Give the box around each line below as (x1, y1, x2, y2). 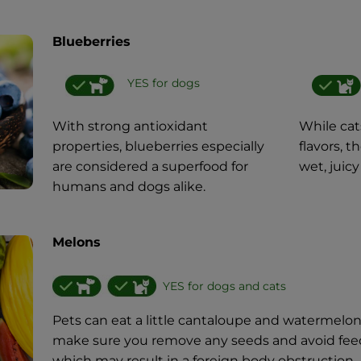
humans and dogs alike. (52, 178, 205, 194)
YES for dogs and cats (162, 278, 286, 293)
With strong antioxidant (52, 118, 208, 134)
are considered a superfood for (52, 158, 248, 174)
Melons (52, 234, 101, 250)
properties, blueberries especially (52, 138, 264, 154)
